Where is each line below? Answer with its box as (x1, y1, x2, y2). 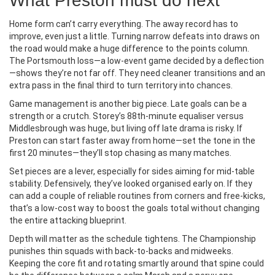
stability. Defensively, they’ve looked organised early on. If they (9, 179, 252, 188)
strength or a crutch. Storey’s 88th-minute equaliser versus (9, 111, 244, 121)
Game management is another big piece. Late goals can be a (9, 99, 247, 109)
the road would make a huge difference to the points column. (9, 44, 249, 53)
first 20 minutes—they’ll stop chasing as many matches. (9, 148, 231, 158)
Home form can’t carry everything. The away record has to (9, 19, 238, 29)
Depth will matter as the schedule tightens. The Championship (9, 234, 256, 244)
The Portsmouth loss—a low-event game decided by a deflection (9, 56, 264, 66)
